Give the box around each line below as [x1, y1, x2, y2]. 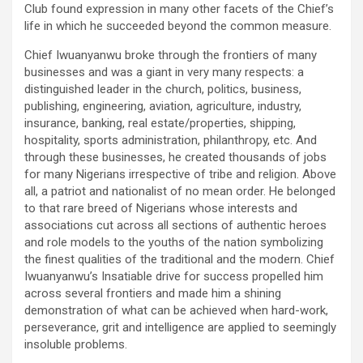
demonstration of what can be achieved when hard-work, [24, 303, 328, 318]
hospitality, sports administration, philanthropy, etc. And [24, 133, 317, 148]
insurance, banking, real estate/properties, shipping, [24, 116, 296, 131]
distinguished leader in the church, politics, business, [24, 82, 301, 97]
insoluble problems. [24, 337, 127, 352]
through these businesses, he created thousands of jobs [24, 150, 327, 165]
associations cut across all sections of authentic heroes [24, 218, 327, 233]
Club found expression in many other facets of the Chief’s [24, 2, 334, 17]
